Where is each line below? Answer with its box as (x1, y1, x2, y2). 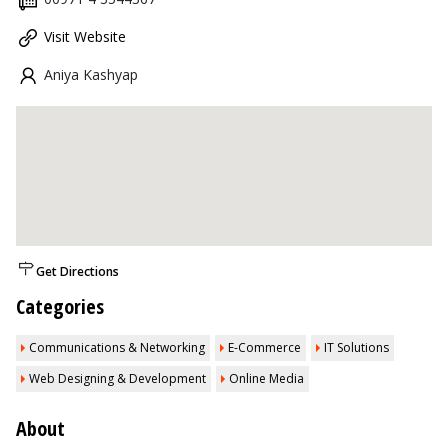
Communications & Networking (29, 339, 205, 356)
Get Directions (36, 263, 119, 280)
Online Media (229, 370, 304, 387)
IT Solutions (324, 339, 389, 356)
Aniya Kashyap (44, 65, 138, 84)
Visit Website (44, 27, 126, 46)
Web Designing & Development (29, 370, 206, 387)
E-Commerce (228, 339, 301, 356)
